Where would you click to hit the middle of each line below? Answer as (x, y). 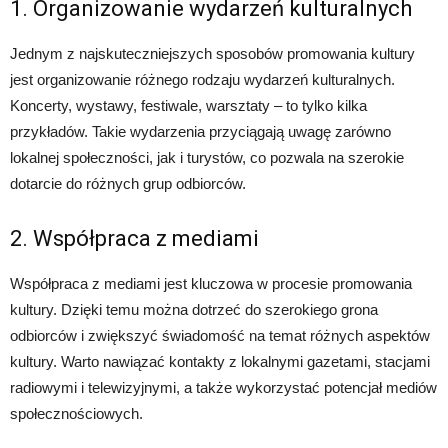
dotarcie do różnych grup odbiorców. (128, 184)
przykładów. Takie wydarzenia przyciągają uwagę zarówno (200, 132)
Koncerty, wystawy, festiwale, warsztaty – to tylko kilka (188, 106)
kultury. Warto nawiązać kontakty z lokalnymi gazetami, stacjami (220, 362)
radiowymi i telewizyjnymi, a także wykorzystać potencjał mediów (223, 388)
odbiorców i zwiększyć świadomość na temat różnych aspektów (220, 336)
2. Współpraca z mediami (134, 239)
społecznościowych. (76, 414)
